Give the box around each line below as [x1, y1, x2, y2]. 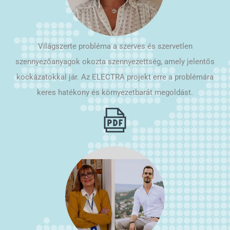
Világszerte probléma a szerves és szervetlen [37, 41, 193, 51]
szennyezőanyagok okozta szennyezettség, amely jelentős [15, 56, 215, 66]
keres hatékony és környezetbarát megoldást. [37, 87, 193, 97]
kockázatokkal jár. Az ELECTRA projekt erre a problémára [16, 72, 214, 82]
